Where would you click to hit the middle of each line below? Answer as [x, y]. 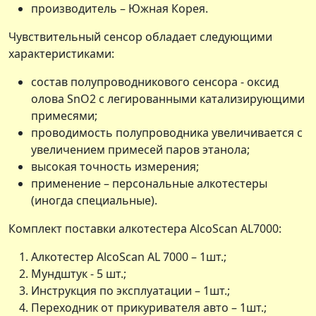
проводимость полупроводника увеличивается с [167, 132]
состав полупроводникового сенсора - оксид [155, 81]
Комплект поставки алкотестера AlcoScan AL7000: [145, 228]
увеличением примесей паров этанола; [140, 149]
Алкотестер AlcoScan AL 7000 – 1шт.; [129, 256]
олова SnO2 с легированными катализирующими [168, 98]
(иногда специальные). [94, 200]
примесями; [64, 115]
